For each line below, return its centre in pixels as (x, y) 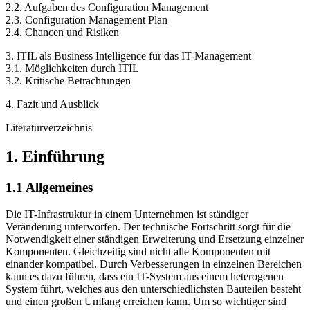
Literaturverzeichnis (49, 127)
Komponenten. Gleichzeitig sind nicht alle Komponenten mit (138, 252)
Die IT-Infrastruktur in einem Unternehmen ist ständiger (127, 215)
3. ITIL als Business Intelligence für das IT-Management (128, 55)
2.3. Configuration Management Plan (86, 19)
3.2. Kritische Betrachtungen (68, 80)
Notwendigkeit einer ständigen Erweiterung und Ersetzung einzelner (155, 239)
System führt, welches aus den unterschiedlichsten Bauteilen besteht (153, 289)
